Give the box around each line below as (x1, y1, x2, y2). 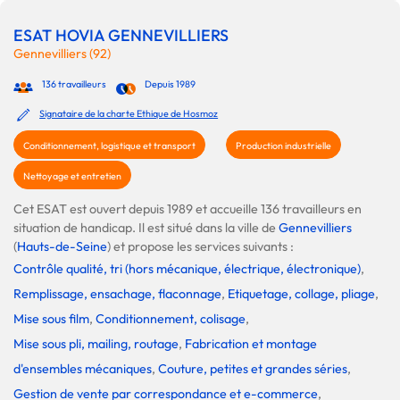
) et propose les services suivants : (107, 237, 294, 254)
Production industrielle (236, 138, 331, 152)
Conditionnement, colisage (96, 310, 246, 327)
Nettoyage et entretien (23, 169, 121, 182)
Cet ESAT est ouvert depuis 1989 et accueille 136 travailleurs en (13, 200, 362, 217)
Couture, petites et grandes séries (158, 360, 347, 377)
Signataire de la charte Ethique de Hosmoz (39, 106, 219, 120)
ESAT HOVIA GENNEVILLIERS (13, 24, 229, 46)
